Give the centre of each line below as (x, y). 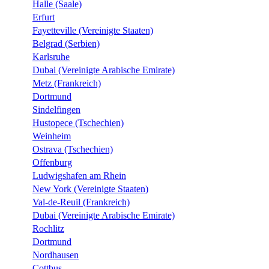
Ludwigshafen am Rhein (79, 176)
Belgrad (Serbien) (66, 44)
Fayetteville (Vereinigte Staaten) (93, 31)
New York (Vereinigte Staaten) (90, 189)
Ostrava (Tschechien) (73, 150)
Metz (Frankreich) (67, 83)
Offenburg (52, 163)
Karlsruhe (51, 57)
